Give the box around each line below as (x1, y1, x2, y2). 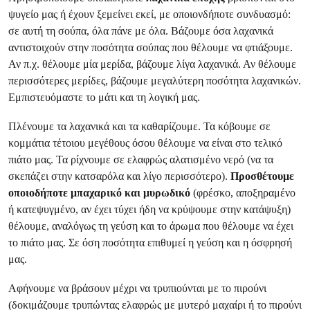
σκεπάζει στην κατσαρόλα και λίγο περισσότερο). (8, 170, 230, 183)
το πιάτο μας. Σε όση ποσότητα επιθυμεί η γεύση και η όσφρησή (8, 236, 292, 249)
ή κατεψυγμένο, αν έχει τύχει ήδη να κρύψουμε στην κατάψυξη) (8, 203, 291, 216)
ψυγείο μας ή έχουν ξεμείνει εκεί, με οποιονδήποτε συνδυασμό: (8, 8, 291, 21)
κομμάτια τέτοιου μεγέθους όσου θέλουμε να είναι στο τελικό (8, 136, 282, 149)
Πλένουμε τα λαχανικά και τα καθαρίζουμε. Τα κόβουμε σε (8, 120, 271, 133)
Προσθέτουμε (230, 170, 294, 183)
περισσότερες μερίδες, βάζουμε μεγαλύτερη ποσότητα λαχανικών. (8, 74, 301, 87)
